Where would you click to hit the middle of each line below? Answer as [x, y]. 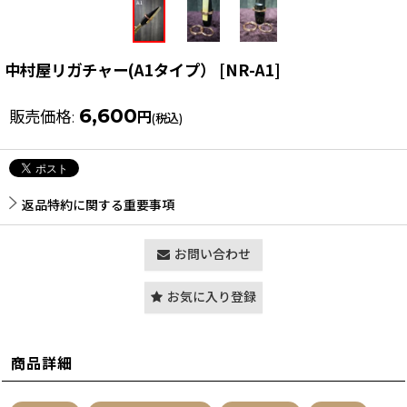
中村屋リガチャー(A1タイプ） [110, 70]
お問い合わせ [212, 255]
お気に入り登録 [212, 298]
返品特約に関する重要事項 [98, 206]
